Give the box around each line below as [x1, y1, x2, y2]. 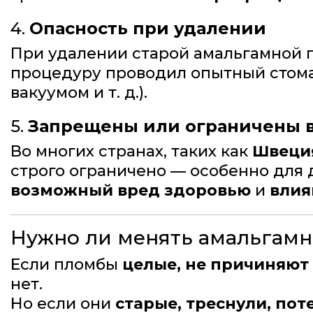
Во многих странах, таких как [10, 142, 252, 161]
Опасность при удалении [29, 18, 266, 39]
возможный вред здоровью [10, 181, 251, 201]
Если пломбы [10, 255, 122, 275]
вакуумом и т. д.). [10, 83, 147, 103]
